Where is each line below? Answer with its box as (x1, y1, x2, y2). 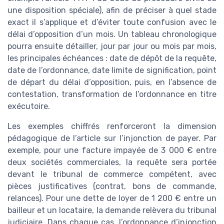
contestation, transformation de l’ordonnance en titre (7, 89, 216, 99)
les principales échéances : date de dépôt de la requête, (7, 53, 216, 63)
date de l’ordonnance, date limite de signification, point (7, 65, 216, 75)
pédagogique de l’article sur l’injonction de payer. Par (7, 133, 216, 143)
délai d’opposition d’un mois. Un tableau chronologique (7, 29, 216, 39)
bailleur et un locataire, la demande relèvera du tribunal (7, 205, 216, 215)
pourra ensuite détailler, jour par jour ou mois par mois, (7, 41, 216, 51)
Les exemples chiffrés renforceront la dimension (7, 121, 216, 131)
